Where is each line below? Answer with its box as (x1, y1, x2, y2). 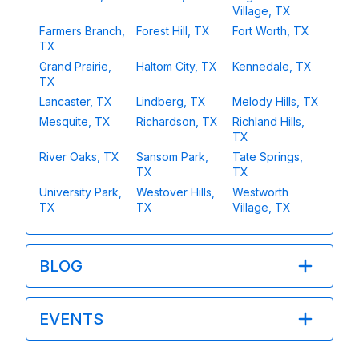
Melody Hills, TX (232, 94, 320, 108)
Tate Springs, (232, 149, 304, 163)
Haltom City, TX (135, 58, 217, 73)
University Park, (39, 184, 122, 199)
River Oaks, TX (39, 149, 119, 163)
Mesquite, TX (39, 114, 111, 128)
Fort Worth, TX (232, 23, 310, 38)
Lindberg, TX (135, 94, 206, 108)
